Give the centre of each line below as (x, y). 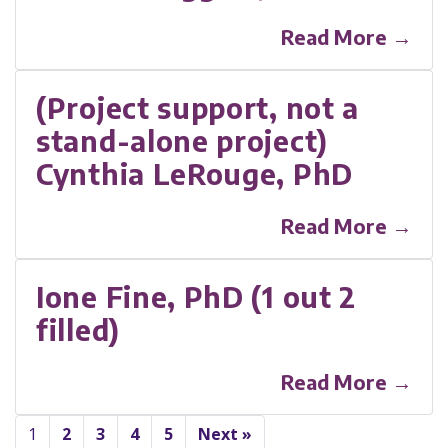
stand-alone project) (182, 140)
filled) (78, 329)
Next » (225, 433)
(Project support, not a (198, 107)
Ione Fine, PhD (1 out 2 (196, 296)
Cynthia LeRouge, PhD (194, 173)
